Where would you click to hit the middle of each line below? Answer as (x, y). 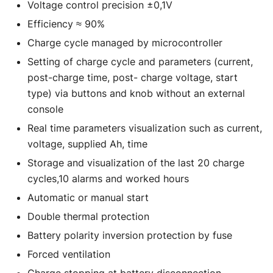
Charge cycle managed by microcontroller (125, 42)
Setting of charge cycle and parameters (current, (140, 61)
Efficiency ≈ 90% (66, 23)
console (45, 109)
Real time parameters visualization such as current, (145, 128)
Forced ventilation (69, 254)
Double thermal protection (88, 216)
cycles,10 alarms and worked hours (108, 178)
